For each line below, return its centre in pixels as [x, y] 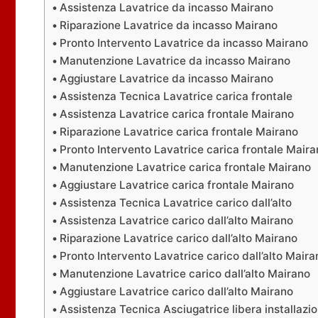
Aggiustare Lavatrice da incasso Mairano [167, 78]
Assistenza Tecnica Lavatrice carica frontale [176, 96]
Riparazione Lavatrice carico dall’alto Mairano [179, 238]
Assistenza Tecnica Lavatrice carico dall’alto [176, 203]
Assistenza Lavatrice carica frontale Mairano [177, 114]
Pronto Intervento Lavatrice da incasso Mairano [184, 43]
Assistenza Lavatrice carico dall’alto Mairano [177, 220]
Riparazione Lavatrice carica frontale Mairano [179, 132]
